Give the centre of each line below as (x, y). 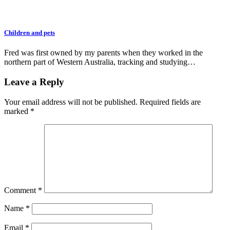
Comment (21, 190)
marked (17, 111)
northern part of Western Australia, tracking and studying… (100, 62)
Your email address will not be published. (71, 102)
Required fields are (170, 102)
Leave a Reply (34, 82)
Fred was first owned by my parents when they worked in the (103, 53)
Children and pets (30, 33)
